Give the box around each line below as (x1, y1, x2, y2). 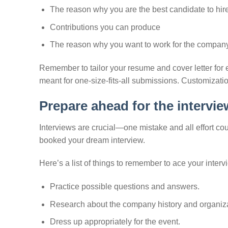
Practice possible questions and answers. (49, 182, 199, 191)
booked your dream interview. (39, 135, 145, 145)
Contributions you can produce (49, 22, 160, 32)
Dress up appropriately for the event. (49, 217, 180, 226)
